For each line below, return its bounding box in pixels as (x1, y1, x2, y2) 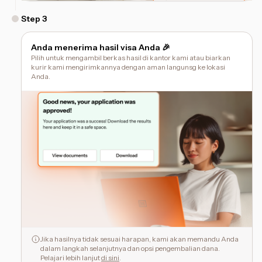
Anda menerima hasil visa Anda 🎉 (31, 42, 170, 53)
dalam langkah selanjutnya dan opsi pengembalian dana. (40, 243, 220, 253)
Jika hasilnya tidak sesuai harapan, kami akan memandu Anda (40, 234, 239, 243)
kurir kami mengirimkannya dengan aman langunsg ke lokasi (31, 63, 225, 72)
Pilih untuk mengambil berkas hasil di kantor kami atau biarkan (31, 53, 230, 63)
